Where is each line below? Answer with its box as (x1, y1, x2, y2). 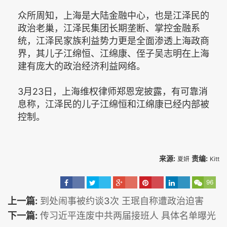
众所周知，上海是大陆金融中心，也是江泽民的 (18, 10, 209, 21)
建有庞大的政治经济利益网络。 (18, 60, 145, 71)
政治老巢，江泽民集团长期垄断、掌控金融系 (18, 22, 200, 33)
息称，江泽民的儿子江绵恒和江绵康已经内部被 (18, 98, 209, 109)
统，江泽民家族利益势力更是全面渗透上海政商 (18, 35, 209, 46)
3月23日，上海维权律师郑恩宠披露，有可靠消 (18, 86, 208, 97)
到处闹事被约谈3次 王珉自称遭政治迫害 (40, 195, 204, 206)
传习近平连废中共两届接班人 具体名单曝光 (40, 210, 216, 221)
